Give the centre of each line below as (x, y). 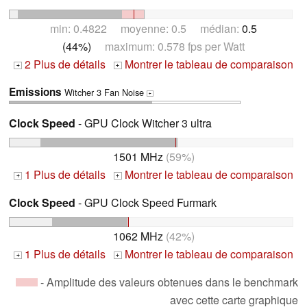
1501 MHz (138, 157)
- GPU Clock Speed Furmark (146, 203)
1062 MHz (138, 236)
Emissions (35, 92)
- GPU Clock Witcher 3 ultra (144, 123)
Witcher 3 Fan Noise (104, 93)
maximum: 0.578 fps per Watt (168, 47)
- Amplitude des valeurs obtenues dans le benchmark (168, 282)
